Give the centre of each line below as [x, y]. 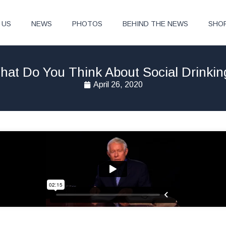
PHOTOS [88, 24]
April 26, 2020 [118, 84]
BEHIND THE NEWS [156, 24]
